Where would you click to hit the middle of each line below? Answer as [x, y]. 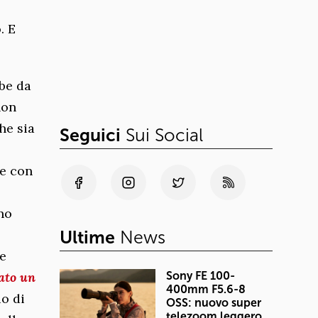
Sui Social [162, 135]
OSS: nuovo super [214, 302]
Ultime [87, 237]
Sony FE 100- [201, 275]
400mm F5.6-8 [206, 289]
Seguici [90, 135]
